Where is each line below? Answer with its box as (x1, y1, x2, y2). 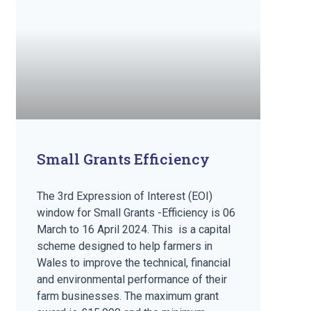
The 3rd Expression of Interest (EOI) (37, 190, 213, 203)
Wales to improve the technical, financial (37, 256, 231, 270)
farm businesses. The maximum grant (37, 289, 219, 303)
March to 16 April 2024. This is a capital (37, 223, 231, 237)
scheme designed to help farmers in (37, 239, 213, 253)
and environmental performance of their (37, 273, 228, 287)
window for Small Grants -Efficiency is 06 (37, 206, 236, 220)
